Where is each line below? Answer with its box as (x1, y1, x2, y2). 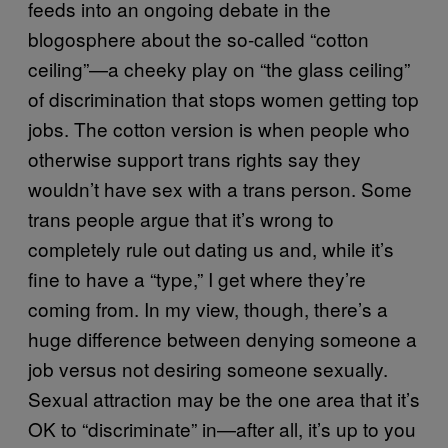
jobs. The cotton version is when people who (28, 115, 410, 142)
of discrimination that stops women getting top (28, 85, 419, 112)
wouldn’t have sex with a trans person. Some (28, 175, 412, 202)
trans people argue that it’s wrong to (28, 205, 334, 232)
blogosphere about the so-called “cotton (28, 25, 369, 52)
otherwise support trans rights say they (28, 145, 361, 172)
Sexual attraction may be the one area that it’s (28, 385, 420, 412)
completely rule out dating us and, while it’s (28, 235, 394, 262)
